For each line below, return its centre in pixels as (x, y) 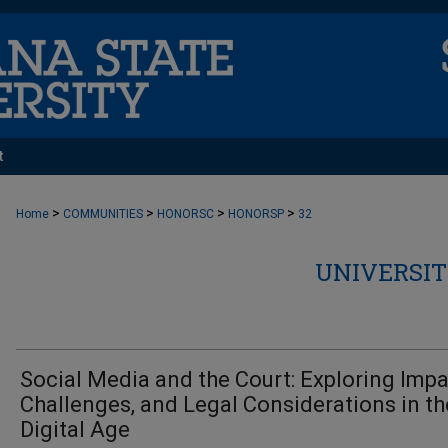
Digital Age (75, 429)
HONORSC (185, 214)
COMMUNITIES (103, 214)
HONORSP (256, 214)
